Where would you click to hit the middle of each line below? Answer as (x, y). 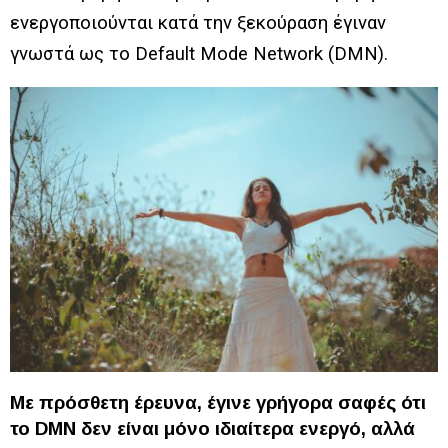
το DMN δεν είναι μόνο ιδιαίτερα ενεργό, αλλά (212, 429)
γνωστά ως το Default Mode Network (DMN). (199, 54)
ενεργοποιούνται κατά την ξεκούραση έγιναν (198, 23)
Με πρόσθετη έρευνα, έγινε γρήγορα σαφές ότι (218, 403)
